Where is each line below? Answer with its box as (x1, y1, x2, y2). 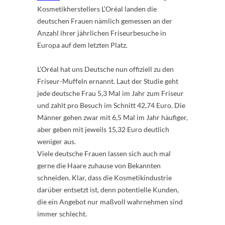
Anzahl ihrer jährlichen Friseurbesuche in (37, 28, 166, 37)
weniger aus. (37, 137, 76, 146)
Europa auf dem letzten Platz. (37, 40, 128, 49)
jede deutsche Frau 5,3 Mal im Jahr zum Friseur (37, 88, 184, 97)
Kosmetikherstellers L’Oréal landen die (37, 4, 157, 13)
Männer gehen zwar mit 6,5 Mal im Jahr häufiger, (37, 113, 188, 122)
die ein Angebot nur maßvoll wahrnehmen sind (37, 197, 183, 206)
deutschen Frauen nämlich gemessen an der (37, 16, 172, 25)
